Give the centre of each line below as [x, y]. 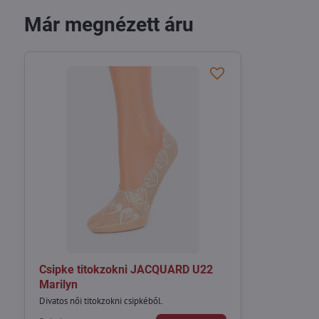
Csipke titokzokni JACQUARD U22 [126, 270]
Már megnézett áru [109, 24]
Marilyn [58, 285]
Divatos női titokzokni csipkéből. [101, 300]
